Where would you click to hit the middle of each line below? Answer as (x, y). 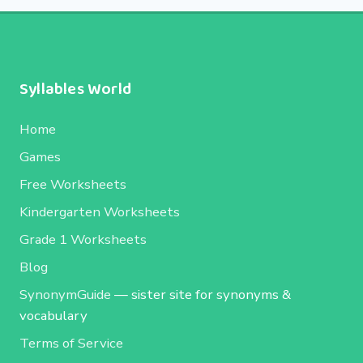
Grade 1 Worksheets (83, 239)
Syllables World (75, 89)
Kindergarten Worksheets (100, 211)
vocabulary (53, 315)
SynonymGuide (65, 294)
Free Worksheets (73, 184)
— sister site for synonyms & (201, 294)
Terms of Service (71, 343)
